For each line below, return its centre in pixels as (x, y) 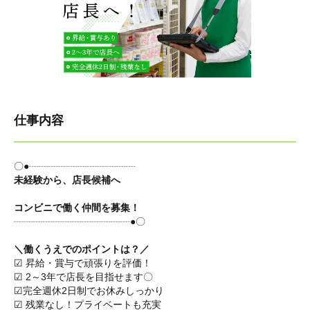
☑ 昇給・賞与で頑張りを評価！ (83, 263)
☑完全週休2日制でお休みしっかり (89, 291)
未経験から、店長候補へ (67, 180)
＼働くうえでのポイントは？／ (82, 249)
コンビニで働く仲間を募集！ (77, 208)
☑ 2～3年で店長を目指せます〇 (83, 277)
